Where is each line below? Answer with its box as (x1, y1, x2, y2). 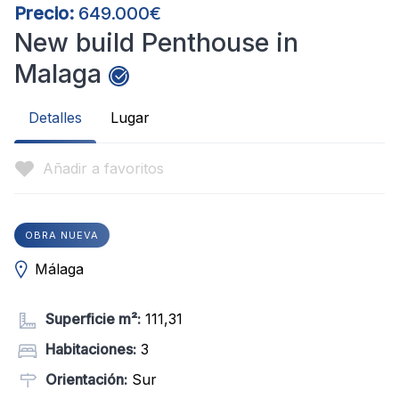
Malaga (14, 58, 102, 90)
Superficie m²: (45, 310, 141, 329)
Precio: (14, 3, 74, 25)
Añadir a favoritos (43, 159, 164, 178)
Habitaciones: (45, 339, 136, 358)
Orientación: (45, 370, 127, 388)
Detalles (28, 109, 82, 127)
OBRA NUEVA (25, 229, 99, 242)
